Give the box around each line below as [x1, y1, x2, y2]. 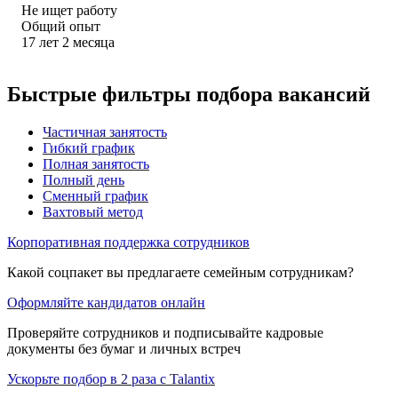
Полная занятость [43, 155, 149, 171]
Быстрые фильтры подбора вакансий [7, 82, 370, 106]
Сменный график [43, 187, 148, 203]
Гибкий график [43, 139, 135, 155]
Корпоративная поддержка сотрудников [7, 234, 250, 250]
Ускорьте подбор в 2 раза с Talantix [7, 370, 215, 386]
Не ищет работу [21, 2, 117, 18]
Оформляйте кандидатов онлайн [7, 294, 205, 310]
